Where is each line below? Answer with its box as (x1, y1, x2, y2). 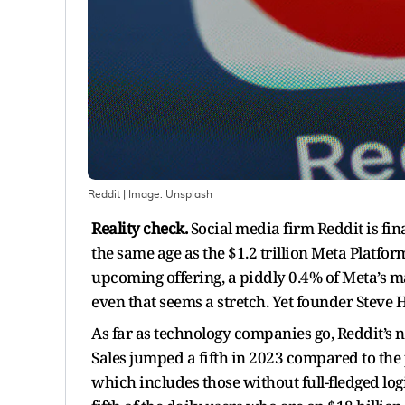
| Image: (120, 188, 165, 200)
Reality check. (91, 217, 191, 239)
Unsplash (165, 188, 212, 200)
